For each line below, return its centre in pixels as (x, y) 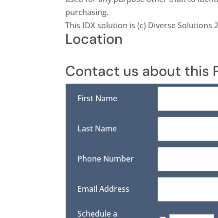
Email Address (104, 189)
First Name (98, 99)
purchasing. (87, 12)
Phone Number (106, 159)
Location (94, 39)
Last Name (97, 129)
